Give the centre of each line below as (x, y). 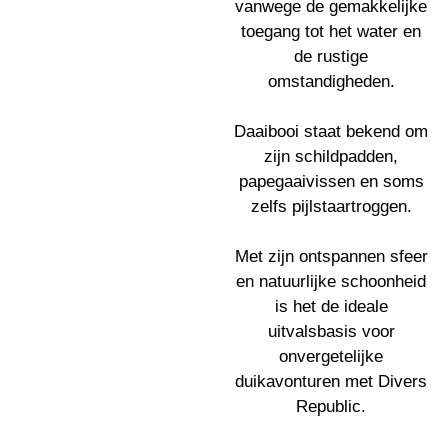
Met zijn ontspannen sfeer (331, 256)
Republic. (331, 406)
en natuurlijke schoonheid (331, 281)
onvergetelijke (331, 356)
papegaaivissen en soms (331, 181)
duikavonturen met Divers (331, 381)
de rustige (331, 56)
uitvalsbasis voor (331, 331)
